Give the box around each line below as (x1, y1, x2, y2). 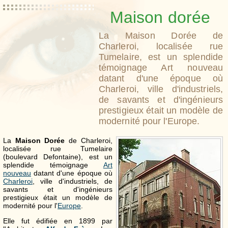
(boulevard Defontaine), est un (3, 153, 112, 161)
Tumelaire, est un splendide (99, 52, 223, 62)
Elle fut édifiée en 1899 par (3, 217, 112, 225)
